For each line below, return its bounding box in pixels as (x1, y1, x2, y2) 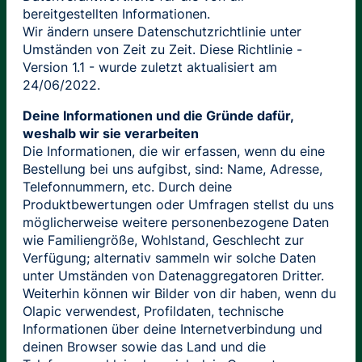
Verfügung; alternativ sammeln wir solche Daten (23, 249, 316, 266)
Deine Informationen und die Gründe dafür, (23, 107, 293, 124)
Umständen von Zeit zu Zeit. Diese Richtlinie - (23, 40, 302, 57)
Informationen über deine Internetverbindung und (23, 320, 322, 337)
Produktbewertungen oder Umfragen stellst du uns (23, 196, 334, 213)
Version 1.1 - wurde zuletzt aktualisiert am (23, 58, 277, 75)
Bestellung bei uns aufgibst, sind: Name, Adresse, (23, 160, 322, 177)
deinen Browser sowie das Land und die (23, 338, 266, 355)
